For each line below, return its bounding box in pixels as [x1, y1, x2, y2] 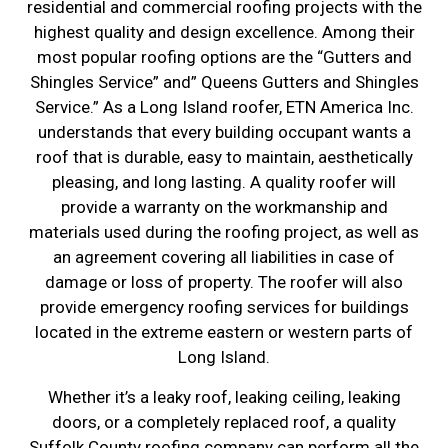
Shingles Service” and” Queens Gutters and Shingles [29, 72, 419, 93]
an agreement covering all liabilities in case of [53, 247, 395, 268]
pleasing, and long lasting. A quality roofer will [52, 172, 396, 193]
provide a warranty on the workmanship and [60, 197, 388, 218]
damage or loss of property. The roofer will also [45, 272, 403, 293]
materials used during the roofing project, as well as [29, 222, 419, 243]
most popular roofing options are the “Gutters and [36, 47, 412, 68]
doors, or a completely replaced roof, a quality [52, 411, 396, 432]
